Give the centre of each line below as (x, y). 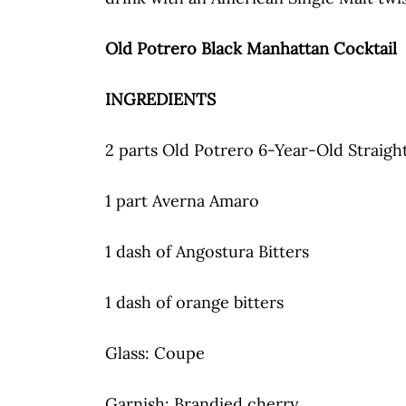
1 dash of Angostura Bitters (207, 251)
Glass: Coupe (155, 353)
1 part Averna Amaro (182, 200)
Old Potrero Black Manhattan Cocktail (251, 48)
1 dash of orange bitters (194, 302)
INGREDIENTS (160, 99)
